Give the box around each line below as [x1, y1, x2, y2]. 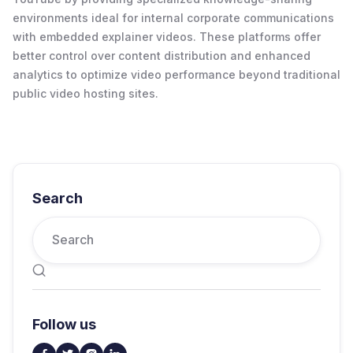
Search [32, 189, 83, 206]
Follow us [32, 315, 96, 333]
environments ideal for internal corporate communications [13, 10, 334, 24]
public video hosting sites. [13, 86, 158, 100]
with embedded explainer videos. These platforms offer [13, 29, 321, 43]
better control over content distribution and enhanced [13, 48, 310, 62]
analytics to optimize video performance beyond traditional [13, 67, 340, 81]
